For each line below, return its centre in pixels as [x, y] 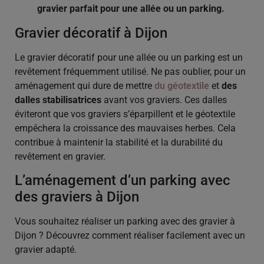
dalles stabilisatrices [58, 100]
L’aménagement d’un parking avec [123, 181]
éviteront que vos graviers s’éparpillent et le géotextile [125, 114]
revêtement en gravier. [60, 156]
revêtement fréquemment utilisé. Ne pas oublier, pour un [130, 71]
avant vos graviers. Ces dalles [164, 100]
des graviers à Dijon [77, 197]
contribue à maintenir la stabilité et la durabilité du [119, 142]
